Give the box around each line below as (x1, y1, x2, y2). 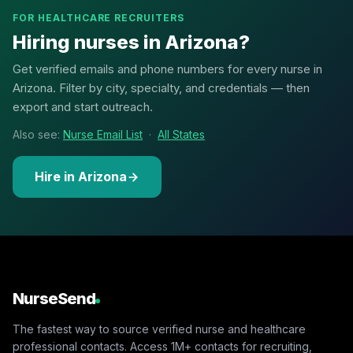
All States (158, 128, 205, 141)
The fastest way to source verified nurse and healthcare (13, 322, 306, 336)
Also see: (13, 128, 63, 141)
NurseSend (13, 289, 95, 308)
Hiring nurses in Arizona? (13, 31, 250, 54)
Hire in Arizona (35, 169, 127, 184)
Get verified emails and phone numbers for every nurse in (13, 61, 322, 76)
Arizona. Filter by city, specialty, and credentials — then (13, 80, 310, 95)
